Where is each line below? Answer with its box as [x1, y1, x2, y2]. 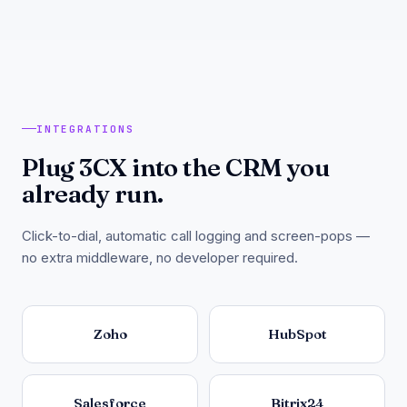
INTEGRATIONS [36, 122, 134, 135]
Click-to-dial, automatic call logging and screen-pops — [22, 226, 370, 244]
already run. [22, 177, 164, 209]
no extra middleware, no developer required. [22, 248, 298, 266]
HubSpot [267, 324, 327, 342]
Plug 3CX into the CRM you [22, 151, 330, 183]
